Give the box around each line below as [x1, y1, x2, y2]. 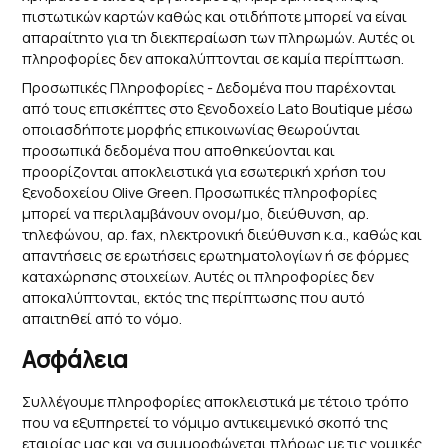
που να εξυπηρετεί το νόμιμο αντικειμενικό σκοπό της [22, 413, 389, 433]
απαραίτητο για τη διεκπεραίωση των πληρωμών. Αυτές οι [22, 28, 416, 48]
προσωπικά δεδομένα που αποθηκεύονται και [22, 141, 336, 161]
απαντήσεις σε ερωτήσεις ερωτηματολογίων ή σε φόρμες [22, 246, 410, 266]
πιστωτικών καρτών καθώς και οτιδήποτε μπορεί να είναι [22, 7, 408, 27]
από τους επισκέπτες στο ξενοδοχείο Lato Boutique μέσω [22, 99, 414, 119]
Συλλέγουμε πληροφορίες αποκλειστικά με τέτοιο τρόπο [22, 392, 410, 412]
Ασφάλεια [22, 344, 129, 376]
